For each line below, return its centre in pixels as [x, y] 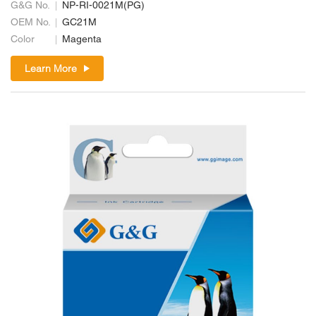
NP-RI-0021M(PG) [103, 6]
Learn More [51, 68]
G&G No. [30, 6]
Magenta [82, 40]
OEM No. [31, 23]
